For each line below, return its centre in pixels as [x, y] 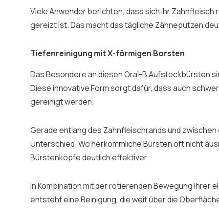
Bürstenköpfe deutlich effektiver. [89, 157]
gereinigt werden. [62, 102]
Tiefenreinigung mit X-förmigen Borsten [108, 53]
